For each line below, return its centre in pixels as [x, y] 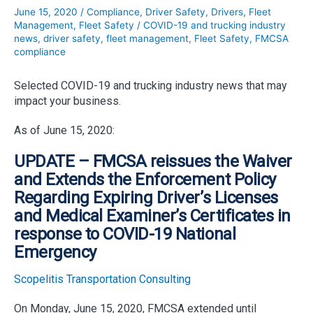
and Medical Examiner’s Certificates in [152, 216]
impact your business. [67, 101]
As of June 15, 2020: [64, 130]
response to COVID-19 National [125, 234]
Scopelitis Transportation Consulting [102, 279]
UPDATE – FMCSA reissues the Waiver [153, 161]
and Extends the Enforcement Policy [145, 179]
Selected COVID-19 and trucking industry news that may [151, 85]
